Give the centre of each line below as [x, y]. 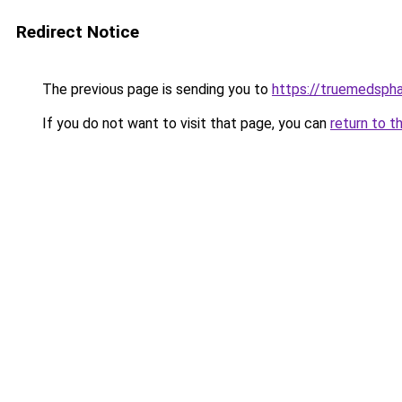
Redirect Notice [78, 32]
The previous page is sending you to [155, 89]
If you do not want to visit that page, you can [184, 123]
